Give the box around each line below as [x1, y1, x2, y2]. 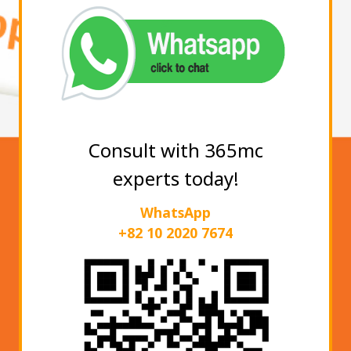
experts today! [112, 165, 239, 192]
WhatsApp [140, 203, 211, 223]
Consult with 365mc [88, 137, 263, 164]
